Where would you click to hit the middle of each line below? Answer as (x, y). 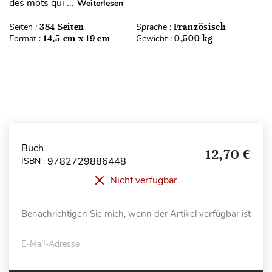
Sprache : (155, 27)
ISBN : (34, 161)
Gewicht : (155, 38)
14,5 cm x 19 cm (77, 38)
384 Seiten (62, 26)
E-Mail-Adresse (50, 243)
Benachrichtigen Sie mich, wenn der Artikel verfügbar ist (136, 213)
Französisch (200, 26)
